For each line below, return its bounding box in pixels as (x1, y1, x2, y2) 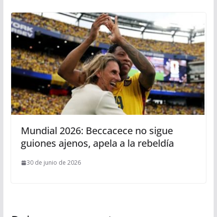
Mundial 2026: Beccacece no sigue (20, 124, 173, 138)
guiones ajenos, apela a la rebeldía (20, 137, 174, 150)
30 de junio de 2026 (26, 158, 81, 167)
